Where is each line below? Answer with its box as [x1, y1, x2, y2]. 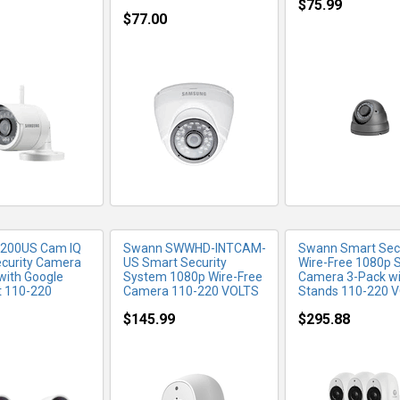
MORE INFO [155, 66, 236, 82]
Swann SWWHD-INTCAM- [123, 241, 266, 255]
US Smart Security [123, 255, 227, 270]
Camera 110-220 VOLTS [123, 284, 259, 298]
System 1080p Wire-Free [123, 270, 262, 284]
